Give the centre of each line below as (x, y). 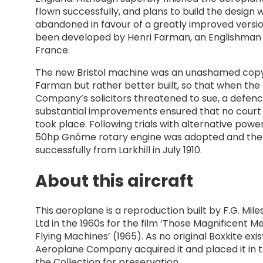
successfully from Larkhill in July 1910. (119, 150)
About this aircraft (114, 181)
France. (53, 50)
